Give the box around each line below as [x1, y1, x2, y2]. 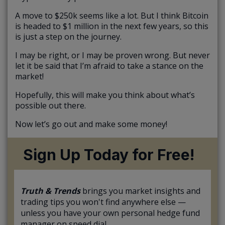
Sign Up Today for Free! [23, 146, 194, 164]
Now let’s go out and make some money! [15, 119, 167, 130]
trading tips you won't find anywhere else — [21, 196, 186, 208]
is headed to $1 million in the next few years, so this [15, 21, 208, 32]
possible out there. [15, 100, 86, 111]
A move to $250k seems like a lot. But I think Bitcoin [15, 10, 208, 22]
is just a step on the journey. [15, 31, 122, 43]
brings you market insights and [80, 185, 200, 197]
